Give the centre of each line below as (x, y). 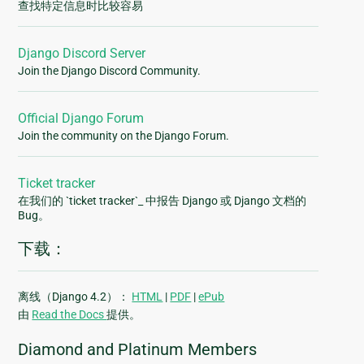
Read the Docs (69, 315)
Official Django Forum (81, 119)
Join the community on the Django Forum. (124, 136)
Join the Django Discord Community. (110, 71)
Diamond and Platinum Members (138, 350)
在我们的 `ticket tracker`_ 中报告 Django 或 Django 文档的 (162, 201)
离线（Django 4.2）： (75, 297)
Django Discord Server (82, 54)
